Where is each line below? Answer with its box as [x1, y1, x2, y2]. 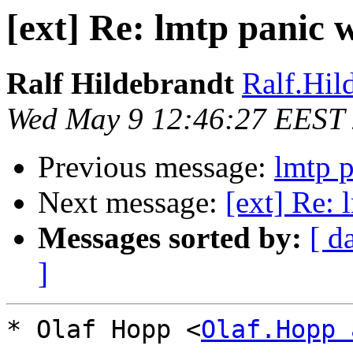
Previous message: [38, 150, 274, 184]
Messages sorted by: [38, 221, 302, 255]
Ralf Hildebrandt [6, 66, 234, 101]
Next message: [38, 185, 225, 220]
